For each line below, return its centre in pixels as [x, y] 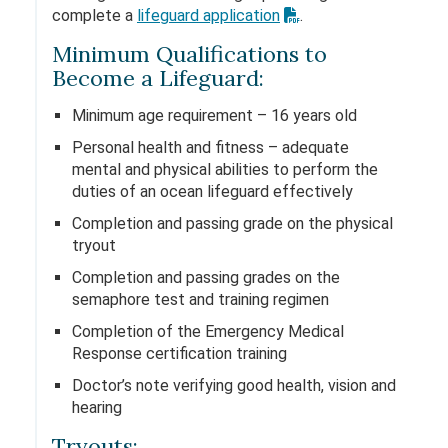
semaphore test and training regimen [200, 299]
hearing [97, 407]
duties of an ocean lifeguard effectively [212, 191]
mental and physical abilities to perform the [225, 169]
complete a [94, 15]
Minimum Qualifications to [189, 54]
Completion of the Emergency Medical [208, 331]
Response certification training [179, 353]
